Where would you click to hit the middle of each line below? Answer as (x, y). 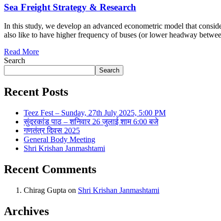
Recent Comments (50, 169)
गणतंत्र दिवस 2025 (52, 131)
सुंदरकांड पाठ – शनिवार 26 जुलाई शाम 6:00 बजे (91, 122)
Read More (21, 52)
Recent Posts (36, 92)
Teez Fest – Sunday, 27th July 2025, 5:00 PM (95, 113)
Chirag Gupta (45, 190)
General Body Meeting (59, 140)
